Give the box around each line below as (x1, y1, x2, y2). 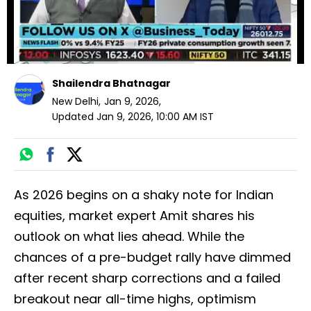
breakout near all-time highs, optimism (14, 290, 256, 308)
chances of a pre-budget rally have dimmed (14, 249, 291, 267)
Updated (52, 110, 94, 124)
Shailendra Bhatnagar (52, 76, 171, 91)
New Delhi (52, 94, 99, 109)
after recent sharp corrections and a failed (14, 269, 280, 287)
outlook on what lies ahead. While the (14, 228, 244, 246)
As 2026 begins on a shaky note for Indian (14, 186, 274, 204)
